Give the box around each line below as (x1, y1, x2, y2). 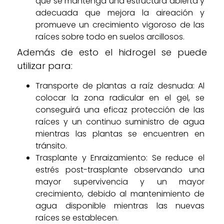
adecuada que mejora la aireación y (35, 6, 204, 18)
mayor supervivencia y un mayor (35, 175, 204, 187)
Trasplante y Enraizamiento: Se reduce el (35, 151, 204, 163)
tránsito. (35, 139, 67, 151)
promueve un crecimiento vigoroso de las (35, 18, 204, 30)
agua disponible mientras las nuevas (35, 199, 204, 211)
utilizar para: (17, 59, 72, 72)
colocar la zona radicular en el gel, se (35, 91, 204, 103)
